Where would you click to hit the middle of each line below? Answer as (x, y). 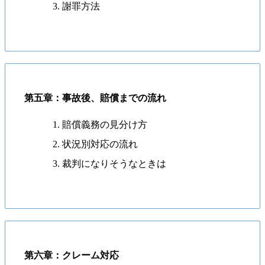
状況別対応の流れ (100, 144)
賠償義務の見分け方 (105, 124)
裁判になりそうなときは (114, 163)
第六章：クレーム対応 (72, 255)
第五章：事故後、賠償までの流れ (95, 98)
